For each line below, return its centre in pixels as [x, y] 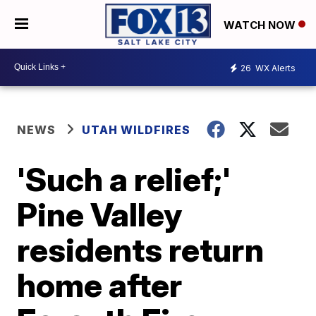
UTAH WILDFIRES [136, 129]
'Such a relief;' [124, 179]
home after [100, 285]
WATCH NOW [261, 25]
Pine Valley [100, 214]
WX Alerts [274, 68]
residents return [141, 249]
